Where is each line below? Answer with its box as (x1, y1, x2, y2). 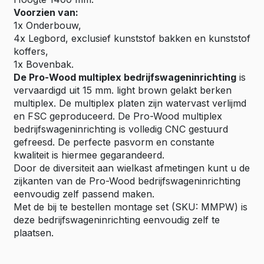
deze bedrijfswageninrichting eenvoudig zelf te (14, 214, 220, 226)
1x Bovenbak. (14, 58, 74, 70)
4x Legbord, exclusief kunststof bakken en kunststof (14, 32, 250, 44)
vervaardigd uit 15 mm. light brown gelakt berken (14, 84, 232, 96)
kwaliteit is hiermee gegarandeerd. (14, 149, 164, 161)
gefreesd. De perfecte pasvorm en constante (14, 136, 214, 148)
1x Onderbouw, (14, 19, 81, 31)
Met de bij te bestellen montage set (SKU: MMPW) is (14, 201, 247, 213)
